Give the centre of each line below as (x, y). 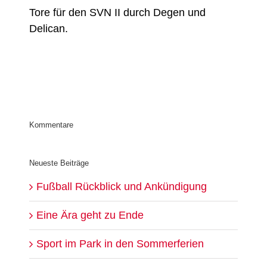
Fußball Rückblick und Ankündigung (122, 186)
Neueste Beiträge (59, 163)
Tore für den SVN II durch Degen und (118, 13)
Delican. (49, 29)
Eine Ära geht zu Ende (90, 215)
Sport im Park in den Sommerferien (120, 243)
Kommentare (52, 125)
